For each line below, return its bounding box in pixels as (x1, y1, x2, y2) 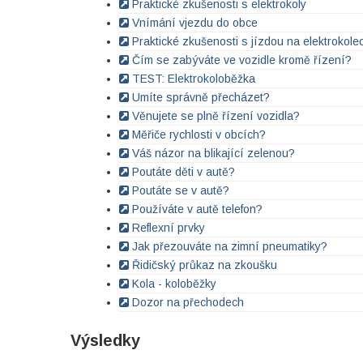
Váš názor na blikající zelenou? (129, 147, 295, 160)
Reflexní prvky (129, 221, 205, 234)
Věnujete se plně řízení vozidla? (129, 109, 300, 122)
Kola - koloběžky (129, 277, 216, 290)
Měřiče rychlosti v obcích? (129, 128, 266, 141)
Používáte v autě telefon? (129, 203, 263, 216)
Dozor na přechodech (129, 296, 244, 309)
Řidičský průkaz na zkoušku (129, 258, 277, 271)
